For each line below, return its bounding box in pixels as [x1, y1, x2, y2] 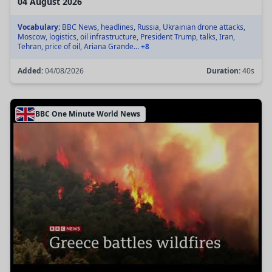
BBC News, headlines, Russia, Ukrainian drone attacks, [60, 22, 245, 33]
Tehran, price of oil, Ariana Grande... [18, 41, 141, 52]
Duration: [206, 66, 240, 76]
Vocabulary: [18, 22, 60, 33]
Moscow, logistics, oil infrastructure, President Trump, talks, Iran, [18, 32, 235, 42]
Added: [18, 66, 43, 76]
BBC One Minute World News [35, 109, 140, 120]
